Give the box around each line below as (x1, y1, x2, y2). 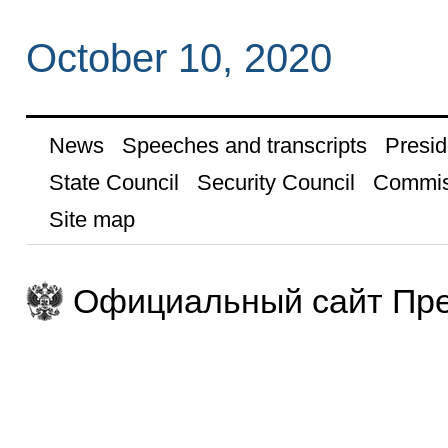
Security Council (196, 170, 355, 196)
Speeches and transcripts (121, 133, 367, 159)
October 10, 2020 (25, 35, 332, 80)
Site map (48, 207, 135, 233)
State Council (48, 170, 179, 196)
